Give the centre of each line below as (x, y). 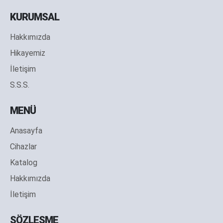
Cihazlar (23, 146)
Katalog (24, 162)
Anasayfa (26, 130)
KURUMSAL (35, 17)
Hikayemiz (28, 53)
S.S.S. (20, 85)
